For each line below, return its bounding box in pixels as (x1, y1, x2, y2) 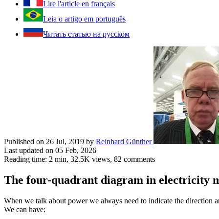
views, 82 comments (90, 155, 155, 164)
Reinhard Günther (96, 137, 152, 146)
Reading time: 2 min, (4, 155, 70, 164)
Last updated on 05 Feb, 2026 (4, 146, 96, 155)
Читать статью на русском (43, 30, 130, 39)
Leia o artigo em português (43, 15, 126, 23)
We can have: (4, 205, 45, 214)
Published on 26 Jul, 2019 (4, 137, 84, 146)
